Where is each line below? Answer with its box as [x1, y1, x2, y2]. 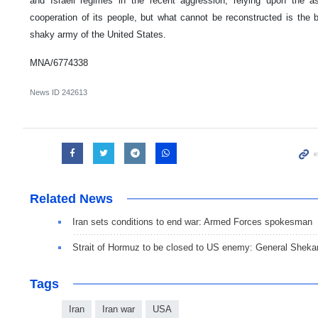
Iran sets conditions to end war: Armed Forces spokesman [72, 216, 312, 228]
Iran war [102, 304, 135, 315]
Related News [30, 192, 113, 207]
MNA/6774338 [30, 57, 88, 69]
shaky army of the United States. [30, 29, 166, 40]
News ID [30, 88, 62, 97]
